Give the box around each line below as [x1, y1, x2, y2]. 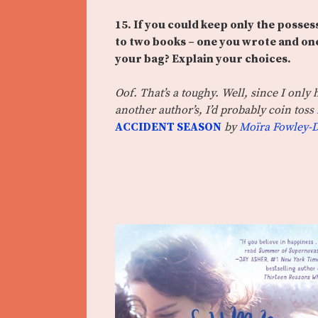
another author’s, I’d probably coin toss [115, 103, 317, 118]
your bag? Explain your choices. [115, 52, 291, 67]
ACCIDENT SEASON [115, 120, 221, 135]
